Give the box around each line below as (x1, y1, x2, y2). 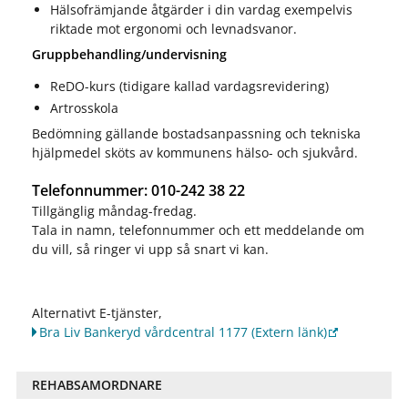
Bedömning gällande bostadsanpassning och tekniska (31, 124, 361, 142)
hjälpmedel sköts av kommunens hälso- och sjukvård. (31, 143, 358, 161)
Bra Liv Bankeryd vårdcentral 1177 (38, 322, 251, 341)
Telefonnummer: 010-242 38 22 (31, 179, 245, 200)
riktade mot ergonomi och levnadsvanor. (49, 19, 297, 37)
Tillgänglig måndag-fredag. (31, 201, 197, 219)
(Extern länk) (250, 322, 327, 341)
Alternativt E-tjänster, (31, 303, 166, 321)
